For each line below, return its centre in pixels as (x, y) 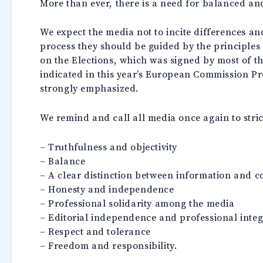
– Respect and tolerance (95, 231)
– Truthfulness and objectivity (109, 146)
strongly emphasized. (90, 88)
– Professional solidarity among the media (137, 203)
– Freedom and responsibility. (109, 245)
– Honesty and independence (107, 189)
